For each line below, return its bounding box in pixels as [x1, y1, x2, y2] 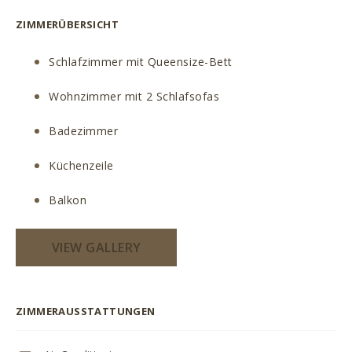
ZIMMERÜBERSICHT [16, 17, 119, 31]
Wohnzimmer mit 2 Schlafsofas [49, 89, 220, 104]
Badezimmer [49, 123, 119, 138]
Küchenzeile [49, 158, 114, 173]
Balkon [49, 192, 87, 207]
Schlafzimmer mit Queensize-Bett [49, 54, 233, 69]
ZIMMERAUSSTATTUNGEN [16, 304, 156, 318]
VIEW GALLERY [52, 239, 141, 256]
